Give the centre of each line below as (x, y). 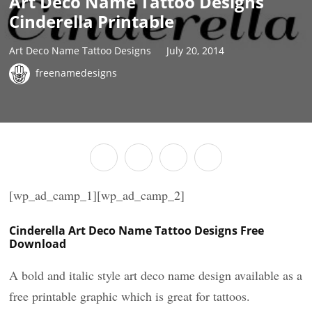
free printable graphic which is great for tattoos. (130, 296)
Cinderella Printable (92, 21)
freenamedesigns (77, 72)
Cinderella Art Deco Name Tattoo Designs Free (137, 231)
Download (38, 244)
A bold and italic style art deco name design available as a (156, 275)
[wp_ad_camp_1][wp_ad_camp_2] (97, 195)
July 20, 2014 (196, 50)
